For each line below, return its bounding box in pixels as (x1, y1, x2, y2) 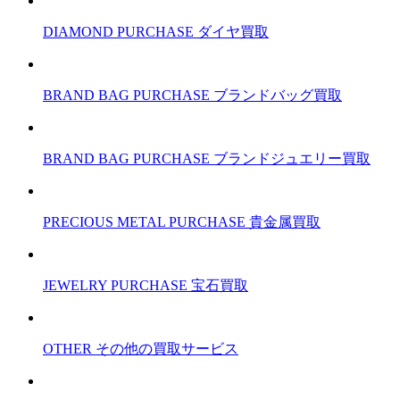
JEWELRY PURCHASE (43, 278, 187, 294)
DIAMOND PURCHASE (43, 24, 194, 40)
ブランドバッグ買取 (213, 87, 342, 104)
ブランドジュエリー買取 (213, 151, 371, 167)
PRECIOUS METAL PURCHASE (43, 214, 246, 230)
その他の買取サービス (96, 341, 238, 357)
